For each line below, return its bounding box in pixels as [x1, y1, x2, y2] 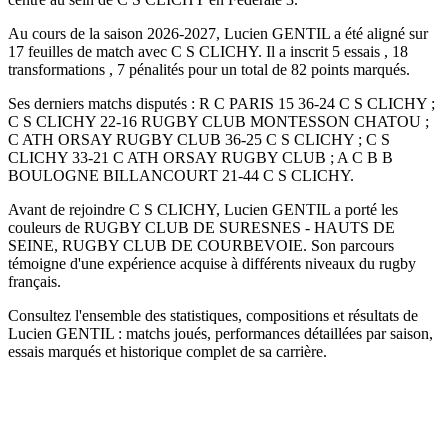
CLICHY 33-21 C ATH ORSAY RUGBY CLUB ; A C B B [8, 149, 393, 167]
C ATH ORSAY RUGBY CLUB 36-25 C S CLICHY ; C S [8, 131, 390, 149]
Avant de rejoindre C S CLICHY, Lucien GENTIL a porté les [8, 201, 398, 219]
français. [8, 273, 61, 291]
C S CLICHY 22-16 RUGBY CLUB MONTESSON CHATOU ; [8, 113, 429, 131]
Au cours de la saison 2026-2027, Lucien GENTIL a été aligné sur [8, 25, 428, 43]
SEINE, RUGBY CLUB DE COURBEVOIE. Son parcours [8, 237, 394, 255]
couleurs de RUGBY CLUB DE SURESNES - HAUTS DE [8, 219, 395, 237]
